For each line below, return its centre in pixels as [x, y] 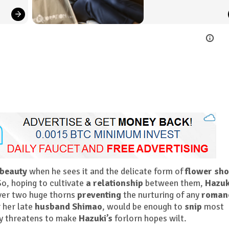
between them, [174, 183]
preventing [99, 195]
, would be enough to [143, 207]
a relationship [114, 183]
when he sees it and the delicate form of [106, 171]
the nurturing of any [161, 195]
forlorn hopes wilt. [150, 219]
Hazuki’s [96, 219]
